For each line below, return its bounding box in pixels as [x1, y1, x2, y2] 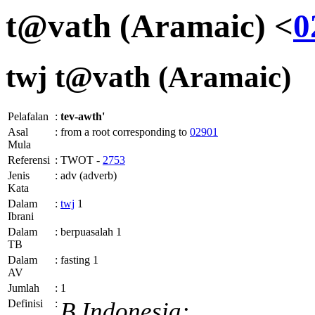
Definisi [8, 297, 43, 310]
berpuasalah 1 [60, 226, 122, 238]
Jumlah [8, 282, 39, 295]
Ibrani [8, 210, 34, 223]
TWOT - [60, 154, 103, 167]
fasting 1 [60, 254, 98, 266]
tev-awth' [60, 110, 105, 123]
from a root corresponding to [60, 126, 190, 139]
